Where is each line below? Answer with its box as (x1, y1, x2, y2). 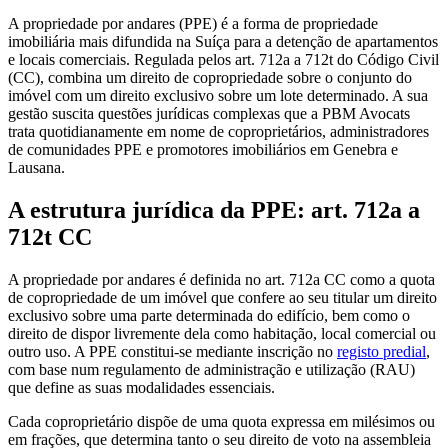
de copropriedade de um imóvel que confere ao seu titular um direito (8, 288, 437, 306)
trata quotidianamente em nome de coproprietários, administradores (8, 122, 429, 140)
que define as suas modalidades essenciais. (8, 378, 275, 396)
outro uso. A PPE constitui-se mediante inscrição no (8, 342, 337, 360)
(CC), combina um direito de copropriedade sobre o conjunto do (8, 68, 412, 86)
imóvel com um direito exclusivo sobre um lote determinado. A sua (8, 86, 428, 104)
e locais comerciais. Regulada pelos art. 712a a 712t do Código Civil (8, 50, 439, 68)
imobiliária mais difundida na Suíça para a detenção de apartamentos (8, 32, 438, 50)
